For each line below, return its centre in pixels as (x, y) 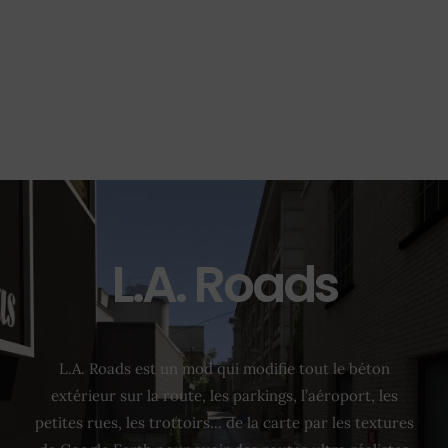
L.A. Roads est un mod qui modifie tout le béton (224, 369)
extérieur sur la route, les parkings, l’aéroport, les (224, 396)
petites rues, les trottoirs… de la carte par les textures (224, 423)
